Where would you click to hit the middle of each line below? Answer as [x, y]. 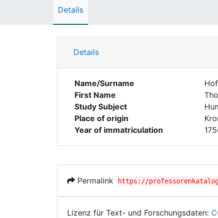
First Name [95, 95]
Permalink [95, 181]
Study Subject [101, 107]
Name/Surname [104, 83]
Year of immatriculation [119, 130]
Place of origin [101, 118]
